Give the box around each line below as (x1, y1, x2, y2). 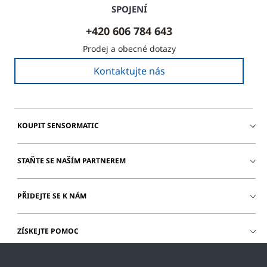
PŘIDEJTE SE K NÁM (17, 190, 86, 201)
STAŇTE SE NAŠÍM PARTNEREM (17, 155, 126, 166)
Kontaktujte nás (93, 64, 165, 77)
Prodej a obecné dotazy (82, 42, 176, 54)
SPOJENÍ (111, 2, 147, 15)
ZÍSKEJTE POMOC (17, 225, 79, 236)
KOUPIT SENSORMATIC (17, 120, 99, 131)
